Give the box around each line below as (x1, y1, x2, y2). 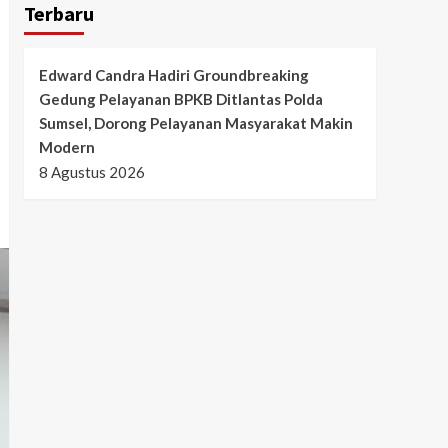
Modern (38, 138, 95, 157)
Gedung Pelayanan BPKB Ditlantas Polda (38, 90, 323, 109)
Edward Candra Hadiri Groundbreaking (38, 66, 309, 85)
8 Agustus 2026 (38, 163, 145, 182)
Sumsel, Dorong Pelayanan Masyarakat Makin (38, 114, 353, 133)
